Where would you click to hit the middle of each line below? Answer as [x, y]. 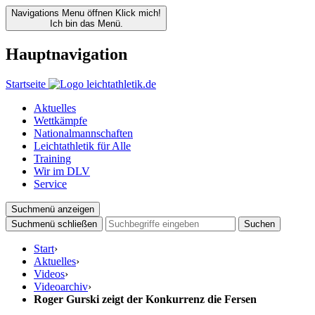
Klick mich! [138, 13]
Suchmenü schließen [54, 224]
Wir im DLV [62, 171]
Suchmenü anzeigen [53, 209]
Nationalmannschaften [83, 133]
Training [52, 158]
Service [50, 184]
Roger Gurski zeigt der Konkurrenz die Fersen [145, 299]
